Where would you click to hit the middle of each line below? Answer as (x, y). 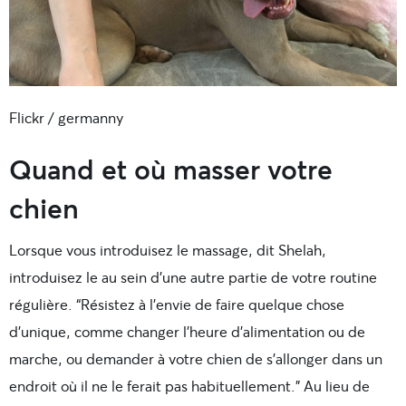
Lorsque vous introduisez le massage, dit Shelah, (168, 250)
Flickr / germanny (66, 118)
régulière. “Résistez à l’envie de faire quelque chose (177, 304)
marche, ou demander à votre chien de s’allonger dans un (196, 359)
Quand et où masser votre (171, 169)
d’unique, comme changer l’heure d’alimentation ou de (187, 332)
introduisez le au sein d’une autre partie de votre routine (193, 277)
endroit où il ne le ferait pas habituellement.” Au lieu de (189, 386)
